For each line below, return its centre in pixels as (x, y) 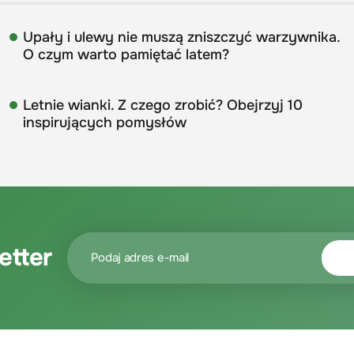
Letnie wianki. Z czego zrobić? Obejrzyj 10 (162, 105)
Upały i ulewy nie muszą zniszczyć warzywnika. (181, 37)
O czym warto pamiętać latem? (126, 54)
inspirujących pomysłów (104, 122)
